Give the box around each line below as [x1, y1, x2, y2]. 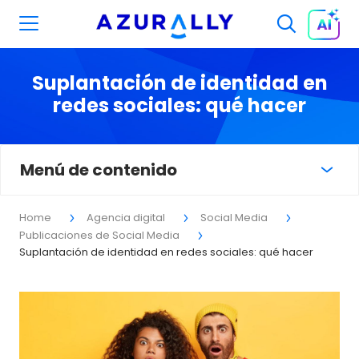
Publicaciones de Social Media [19, 228, 179, 243]
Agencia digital [87, 210, 165, 225]
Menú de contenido [20, 159, 177, 181]
